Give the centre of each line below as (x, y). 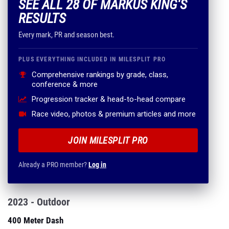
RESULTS (42, 18)
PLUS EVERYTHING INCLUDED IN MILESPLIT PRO (92, 59)
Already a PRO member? (53, 165)
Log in (97, 165)
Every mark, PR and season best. (66, 35)
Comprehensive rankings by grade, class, (100, 75)
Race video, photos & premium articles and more (114, 114)
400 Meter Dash (36, 220)
